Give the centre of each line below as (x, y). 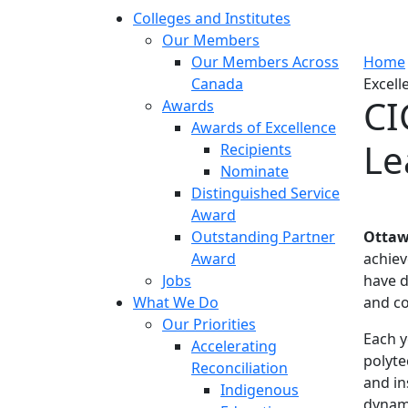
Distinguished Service (265, 193)
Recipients (256, 149)
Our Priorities (209, 324)
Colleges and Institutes (212, 18)
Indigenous (260, 390)
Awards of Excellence (264, 127)
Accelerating (234, 346)
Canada (217, 84)
